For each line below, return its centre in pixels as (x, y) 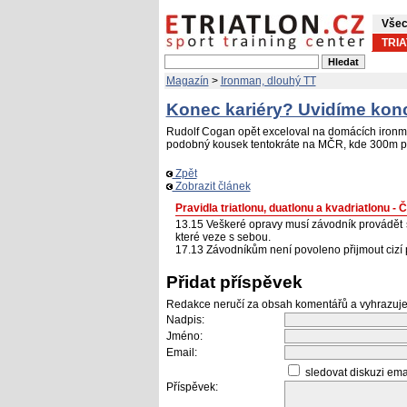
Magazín (187, 81)
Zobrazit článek (211, 186)
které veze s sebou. (223, 237)
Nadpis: (185, 320)
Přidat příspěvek (234, 282)
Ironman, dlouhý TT (268, 81)
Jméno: (184, 336)
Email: (181, 352)
